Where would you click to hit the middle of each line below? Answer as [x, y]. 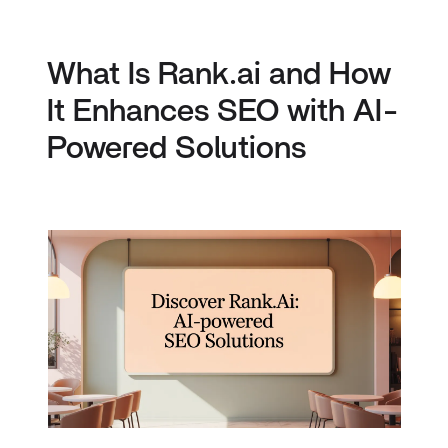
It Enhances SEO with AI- [223, 112]
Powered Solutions [177, 149]
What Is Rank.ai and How [219, 75]
